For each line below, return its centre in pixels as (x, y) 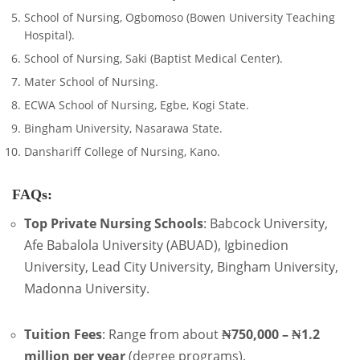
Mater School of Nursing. (91, 82)
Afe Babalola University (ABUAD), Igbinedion (156, 245)
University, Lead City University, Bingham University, (181, 267)
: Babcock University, (266, 223)
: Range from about (162, 334)
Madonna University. (87, 288)
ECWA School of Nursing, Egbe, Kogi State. (137, 105)
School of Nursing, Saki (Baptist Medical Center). (153, 58)
